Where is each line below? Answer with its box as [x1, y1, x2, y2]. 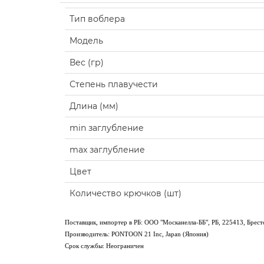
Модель [70, 35, 103, 47]
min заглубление [70, 123, 144, 134]
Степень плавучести [70, 79, 158, 90]
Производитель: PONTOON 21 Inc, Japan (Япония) [65, 230, 209, 238]
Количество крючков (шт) [70, 188, 181, 199]
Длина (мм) [70, 101, 118, 112]
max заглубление [70, 144, 145, 156]
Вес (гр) [70, 57, 104, 68]
